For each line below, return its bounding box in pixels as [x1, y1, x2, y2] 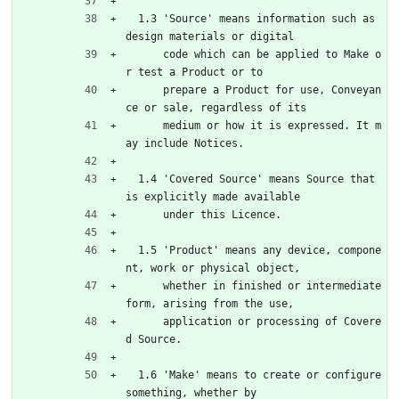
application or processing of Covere [126, 314, 163, 328]
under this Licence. [163, 208, 281, 221]
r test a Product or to [126, 65, 263, 78]
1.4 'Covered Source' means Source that [126, 172, 138, 185]
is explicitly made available [126, 190, 300, 203]
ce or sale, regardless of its [126, 101, 306, 114]
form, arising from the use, [126, 297, 294, 310]
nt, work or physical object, [126, 261, 300, 274]
